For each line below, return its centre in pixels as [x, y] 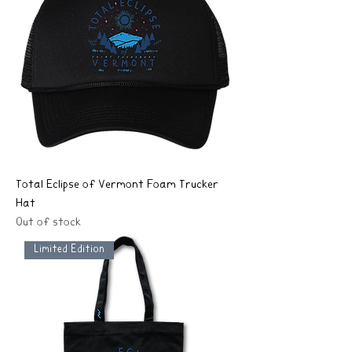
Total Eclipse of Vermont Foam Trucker [117, 185]
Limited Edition [70, 250]
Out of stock [48, 222]
